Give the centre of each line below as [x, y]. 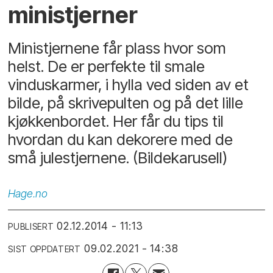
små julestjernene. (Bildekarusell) [118, 158]
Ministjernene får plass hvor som [117, 48]
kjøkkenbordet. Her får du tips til [116, 121]
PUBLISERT [31, 226]
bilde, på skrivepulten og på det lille [126, 103]
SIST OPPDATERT [44, 249]
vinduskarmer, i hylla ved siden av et [129, 85]
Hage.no [28, 194]
